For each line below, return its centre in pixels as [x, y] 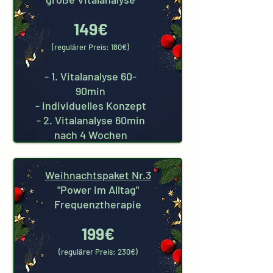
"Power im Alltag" [98, 190]
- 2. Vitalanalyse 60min [90, 120]
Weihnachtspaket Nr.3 [98, 175]
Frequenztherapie [98, 204]
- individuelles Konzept [90, 105]
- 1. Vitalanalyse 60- [90, 76]
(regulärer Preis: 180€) [90, 47]
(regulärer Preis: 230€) [98, 252]
